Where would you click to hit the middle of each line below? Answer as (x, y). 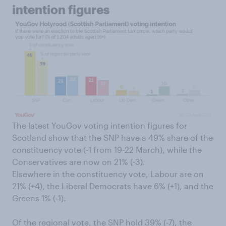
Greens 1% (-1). (39, 198)
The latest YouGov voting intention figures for (100, 126)
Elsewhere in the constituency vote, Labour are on (108, 174)
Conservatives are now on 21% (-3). (79, 162)
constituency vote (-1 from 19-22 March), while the (107, 150)
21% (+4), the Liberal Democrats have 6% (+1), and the (113, 186)
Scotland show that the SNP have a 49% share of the (112, 138)
